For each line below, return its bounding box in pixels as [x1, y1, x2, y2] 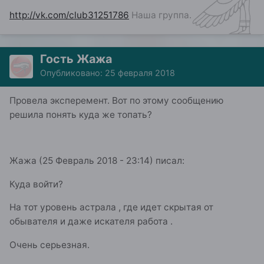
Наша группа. [129, 9, 192, 21]
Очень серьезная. [9, 239, 90, 250]
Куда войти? [9, 178, 63, 190]
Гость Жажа [40, 51, 112, 66]
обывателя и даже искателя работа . [9, 216, 173, 227]
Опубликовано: [40, 67, 105, 78]
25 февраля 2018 [105, 67, 175, 78]
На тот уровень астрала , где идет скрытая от [9, 202, 213, 213]
